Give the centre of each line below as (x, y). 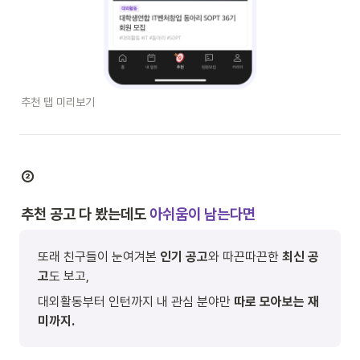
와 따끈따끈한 (245, 256)
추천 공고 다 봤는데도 (85, 213)
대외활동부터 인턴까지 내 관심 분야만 (136, 301)
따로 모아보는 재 (276, 301)
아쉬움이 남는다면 (202, 213)
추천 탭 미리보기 (58, 102)
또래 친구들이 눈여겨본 (99, 256)
